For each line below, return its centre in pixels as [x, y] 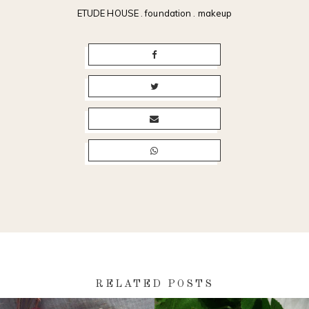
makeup [215, 13]
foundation [168, 13]
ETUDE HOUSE [108, 13]
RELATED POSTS [154, 284]
